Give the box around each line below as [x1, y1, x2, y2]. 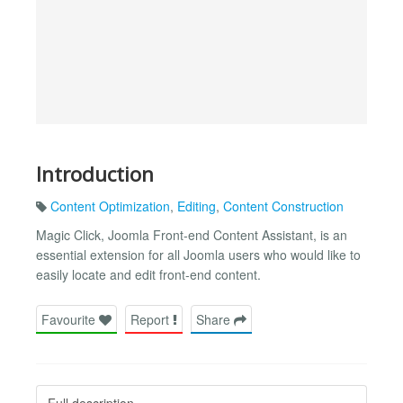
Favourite [41, 309, 99, 328]
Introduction [36, 159, 154, 188]
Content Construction [223, 197, 344, 216]
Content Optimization [50, 197, 170, 216]
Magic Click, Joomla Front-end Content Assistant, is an [36, 226, 347, 245]
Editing [177, 197, 216, 216]
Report [130, 309, 173, 328]
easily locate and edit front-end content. [36, 265, 261, 284]
